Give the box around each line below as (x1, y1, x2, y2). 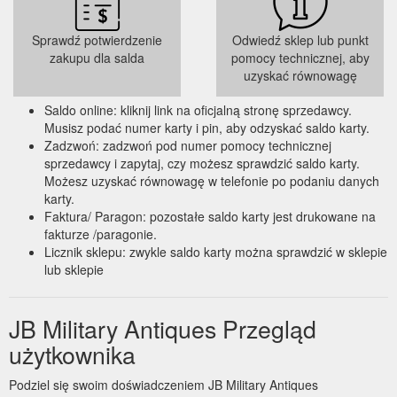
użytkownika (9, 336, 136, 371)
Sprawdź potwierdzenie (32, 30, 162, 49)
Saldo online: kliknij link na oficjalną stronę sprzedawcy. (44, 100, 352, 119)
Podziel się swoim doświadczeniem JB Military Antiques (9, 375, 318, 393)
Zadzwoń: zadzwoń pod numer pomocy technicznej (44, 136, 331, 154)
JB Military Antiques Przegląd (9, 310, 316, 346)
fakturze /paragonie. (44, 224, 157, 243)
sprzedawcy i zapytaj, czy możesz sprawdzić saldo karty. (44, 153, 360, 172)
